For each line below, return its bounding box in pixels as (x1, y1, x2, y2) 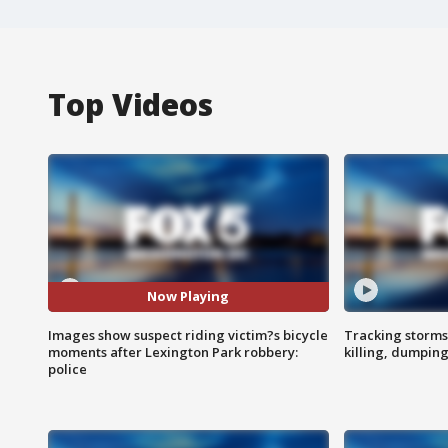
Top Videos (48, 83, 213, 125)
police (48, 359, 87, 378)
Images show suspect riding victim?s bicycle (48, 325, 328, 344)
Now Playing (147, 287, 230, 306)
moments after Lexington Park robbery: (48, 342, 298, 361)
